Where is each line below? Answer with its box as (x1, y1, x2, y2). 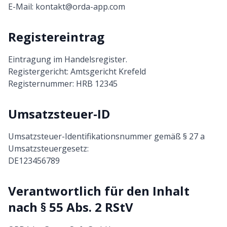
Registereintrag (8, 28, 104, 45)
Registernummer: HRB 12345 (8, 78, 118, 89)
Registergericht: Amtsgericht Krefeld (8, 66, 146, 77)
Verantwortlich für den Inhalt (8, 182, 190, 199)
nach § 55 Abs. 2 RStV (8, 199, 133, 215)
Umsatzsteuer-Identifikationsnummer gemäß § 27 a (8, 131, 205, 142)
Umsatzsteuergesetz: (8, 143, 89, 154)
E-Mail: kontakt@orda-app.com (8, 1, 125, 12)
